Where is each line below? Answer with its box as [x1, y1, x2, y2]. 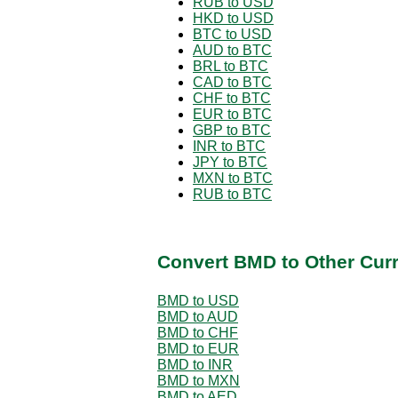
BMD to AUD [157, 308, 238, 324]
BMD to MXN [157, 372, 240, 388]
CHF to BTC [193, 90, 271, 106]
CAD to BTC [193, 74, 272, 90]
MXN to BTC [193, 170, 273, 186]
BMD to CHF [157, 324, 238, 340]
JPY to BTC [193, 154, 267, 170]
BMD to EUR [157, 340, 239, 356]
